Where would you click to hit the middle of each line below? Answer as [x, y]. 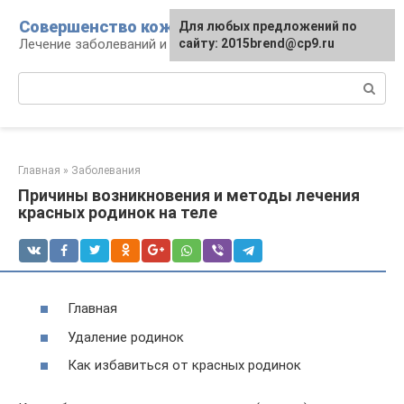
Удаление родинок [126, 337]
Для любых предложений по [268, 26]
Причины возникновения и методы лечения [189, 195]
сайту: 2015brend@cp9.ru [257, 43]
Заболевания [106, 170]
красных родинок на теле [118, 212]
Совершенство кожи [101, 27]
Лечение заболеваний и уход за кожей [140, 44]
